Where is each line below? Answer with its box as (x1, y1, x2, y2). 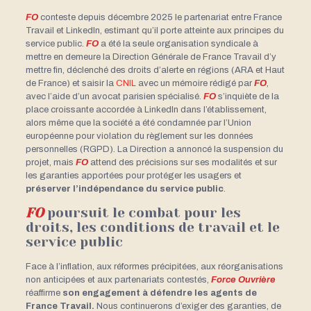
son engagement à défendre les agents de (62, 287, 257, 298)
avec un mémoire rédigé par (135, 78, 254, 88)
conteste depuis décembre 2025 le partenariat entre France (37, 12, 282, 22)
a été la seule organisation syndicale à (98, 38, 258, 49)
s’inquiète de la (215, 91, 279, 101)
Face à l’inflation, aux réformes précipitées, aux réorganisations (25, 261, 283, 271)
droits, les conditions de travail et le (25, 219, 280, 235)
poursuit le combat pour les (43, 205, 241, 221)
